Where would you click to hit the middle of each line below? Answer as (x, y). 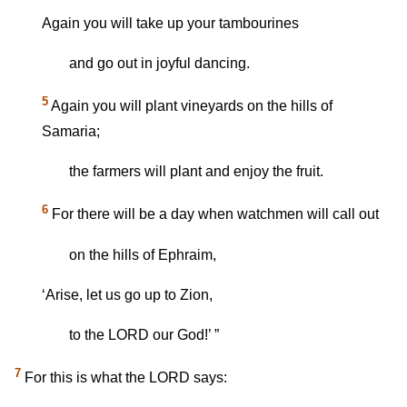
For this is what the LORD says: (124, 377)
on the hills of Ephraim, (143, 254)
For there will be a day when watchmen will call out (213, 214)
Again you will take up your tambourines (170, 23)
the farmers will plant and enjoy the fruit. (196, 172)
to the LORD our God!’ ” (144, 334)
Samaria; (71, 132)
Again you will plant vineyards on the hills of (190, 106)
